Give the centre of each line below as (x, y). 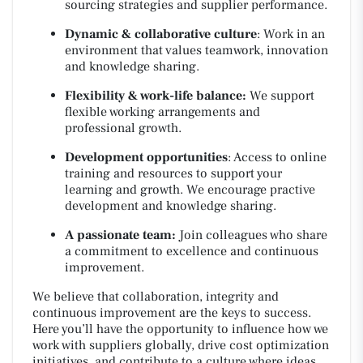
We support (280, 96)
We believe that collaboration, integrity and (156, 297)
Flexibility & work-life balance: (156, 96)
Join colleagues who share (252, 235)
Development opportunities (146, 157)
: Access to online (277, 157)
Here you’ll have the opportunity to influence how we (180, 329)
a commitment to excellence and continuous (192, 251)
